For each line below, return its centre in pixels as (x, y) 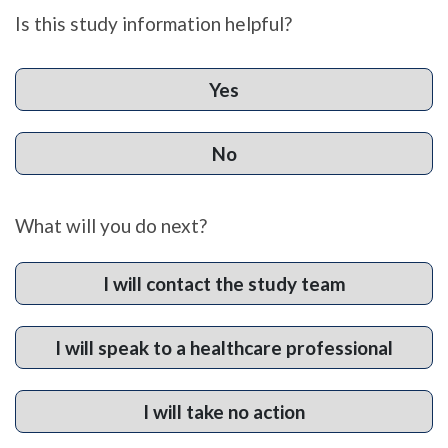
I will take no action (224, 412)
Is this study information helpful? (153, 24)
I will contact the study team (224, 284)
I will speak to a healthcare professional (224, 348)
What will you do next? (111, 226)
